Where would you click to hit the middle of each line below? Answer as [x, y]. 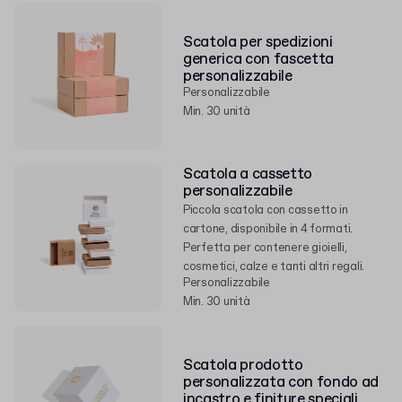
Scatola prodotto [243, 365]
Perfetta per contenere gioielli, [265, 248]
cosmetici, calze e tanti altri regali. [274, 267]
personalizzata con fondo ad [281, 382]
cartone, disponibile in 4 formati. [268, 229]
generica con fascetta [258, 59]
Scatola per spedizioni [258, 42]
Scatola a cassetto [248, 175]
